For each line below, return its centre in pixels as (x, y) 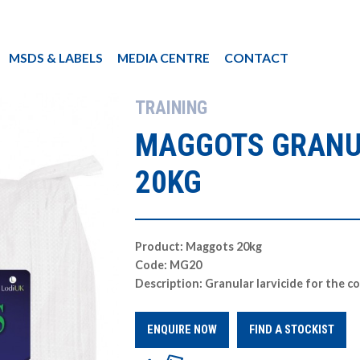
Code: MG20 (169, 265)
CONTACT (256, 57)
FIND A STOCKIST (292, 330)
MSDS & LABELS (56, 57)
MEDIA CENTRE (164, 57)
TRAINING (172, 108)
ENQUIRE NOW (182, 330)
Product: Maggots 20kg (199, 246)
